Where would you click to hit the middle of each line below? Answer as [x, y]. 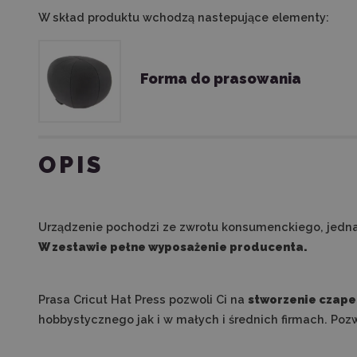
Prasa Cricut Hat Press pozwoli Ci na [143, 299]
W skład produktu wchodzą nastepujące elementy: [184, 17]
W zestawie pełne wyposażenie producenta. [173, 247]
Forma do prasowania [221, 78]
